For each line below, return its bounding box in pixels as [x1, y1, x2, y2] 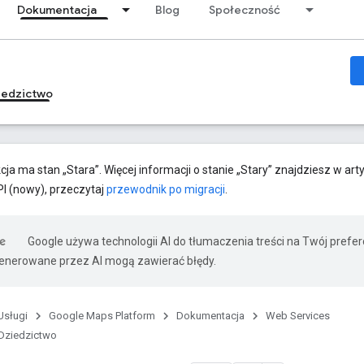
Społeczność [209, 2, 280, 17]
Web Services [266, 310, 330, 322]
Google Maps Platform [49, 310, 155, 322]
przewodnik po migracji [106, 183, 225, 196]
